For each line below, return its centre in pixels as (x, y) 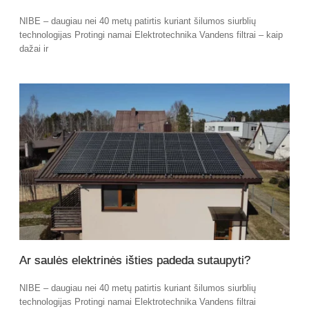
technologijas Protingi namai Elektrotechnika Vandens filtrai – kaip (151, 34)
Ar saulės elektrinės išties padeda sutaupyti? (135, 260)
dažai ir (34, 48)
